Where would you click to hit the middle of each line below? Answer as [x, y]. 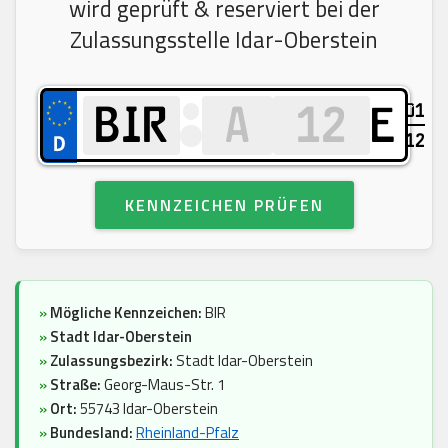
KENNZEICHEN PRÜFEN [224, 204]
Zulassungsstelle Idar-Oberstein [224, 39]
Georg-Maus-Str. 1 [163, 384]
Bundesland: [91, 432]
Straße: [75, 384]
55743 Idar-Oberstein [147, 408]
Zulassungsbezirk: [113, 360]
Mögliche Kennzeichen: [126, 312]
